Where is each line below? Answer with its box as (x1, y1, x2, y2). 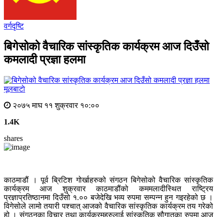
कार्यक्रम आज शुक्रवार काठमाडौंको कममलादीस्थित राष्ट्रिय (4, 185, 213, 193)
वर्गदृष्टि (4, 22, 24, 31)
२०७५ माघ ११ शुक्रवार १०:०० (11, 101, 99, 110)
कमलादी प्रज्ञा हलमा (4, 53, 85, 66)
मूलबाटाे (4, 85, 25, 93)
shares (4, 134, 23, 143)
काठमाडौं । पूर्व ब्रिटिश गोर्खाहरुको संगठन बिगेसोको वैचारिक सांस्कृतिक (4, 176, 213, 185)
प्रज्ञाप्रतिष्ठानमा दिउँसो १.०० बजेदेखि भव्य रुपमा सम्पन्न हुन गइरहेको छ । (4, 193, 213, 202)
